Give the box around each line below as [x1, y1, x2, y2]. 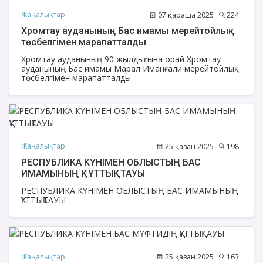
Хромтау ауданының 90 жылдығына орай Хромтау [21, 53, 221, 65]
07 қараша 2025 [156, 9, 214, 20]
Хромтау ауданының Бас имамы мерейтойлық [21, 25, 234, 36]
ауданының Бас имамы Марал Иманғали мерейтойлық [21, 62, 239, 74]
